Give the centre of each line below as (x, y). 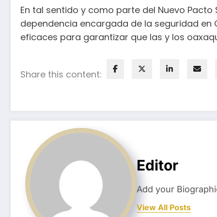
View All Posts (164, 207)
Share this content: (61, 75)
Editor (157, 165)
